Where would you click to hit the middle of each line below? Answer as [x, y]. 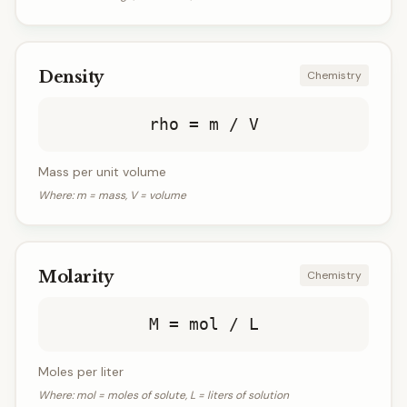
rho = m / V [203, 124]
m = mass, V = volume [131, 195]
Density [71, 77]
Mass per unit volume [102, 172]
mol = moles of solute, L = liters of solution [183, 395]
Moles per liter [81, 372]
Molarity [76, 277]
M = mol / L [203, 324]
